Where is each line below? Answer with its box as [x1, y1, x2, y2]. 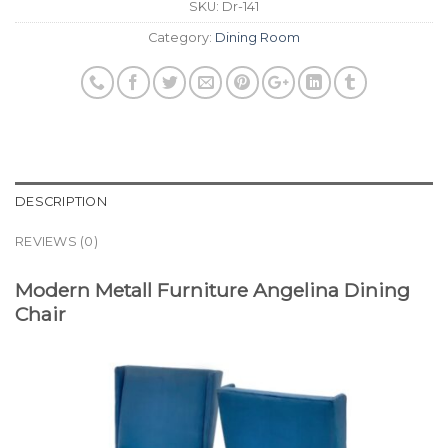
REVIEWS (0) [15, 234, 98, 249]
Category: [148, 30, 215, 46]
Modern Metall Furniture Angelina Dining [15, 278, 410, 302]
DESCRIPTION [15, 194, 107, 209]
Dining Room [215, 30, 300, 46]
